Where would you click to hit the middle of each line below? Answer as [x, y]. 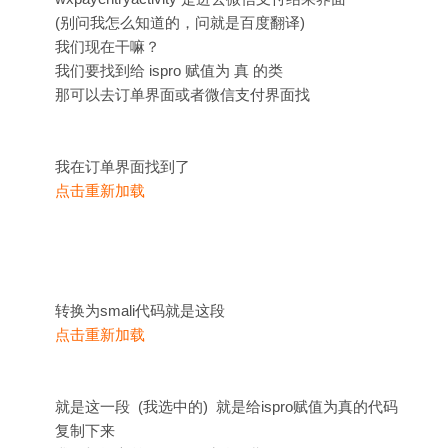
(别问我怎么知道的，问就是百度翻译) [180, 22]
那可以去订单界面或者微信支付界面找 [182, 94]
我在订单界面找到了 [122, 166]
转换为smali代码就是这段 [140, 310]
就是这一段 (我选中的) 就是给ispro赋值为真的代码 [226, 406]
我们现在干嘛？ [107, 46]
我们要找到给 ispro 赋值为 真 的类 [169, 70]
